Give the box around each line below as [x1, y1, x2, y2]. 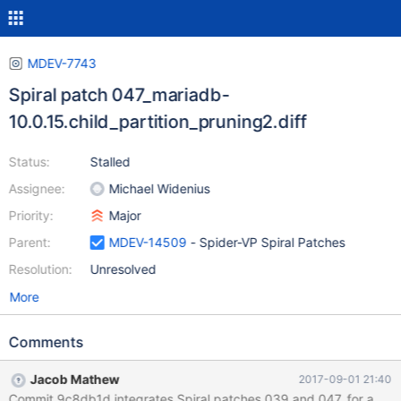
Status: [8, 154, 50, 169]
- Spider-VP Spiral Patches [186, 235, 346, 250]
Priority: [8, 208, 54, 223]
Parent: [8, 235, 51, 250]
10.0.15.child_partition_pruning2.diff [8, 111, 307, 132]
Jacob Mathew [30, 371, 120, 387]
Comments [8, 333, 84, 351]
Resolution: [8, 261, 73, 277]
